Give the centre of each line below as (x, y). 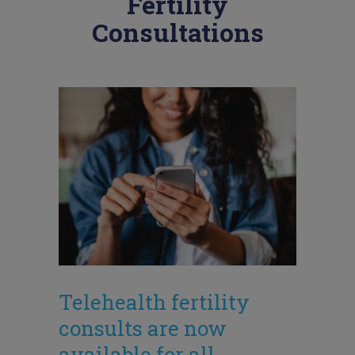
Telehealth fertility (154, 302)
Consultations (177, 32)
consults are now (143, 328)
